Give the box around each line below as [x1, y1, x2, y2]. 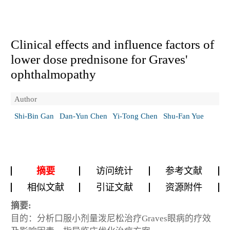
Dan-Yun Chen [59, 111, 107, 121]
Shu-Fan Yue [163, 111, 204, 121]
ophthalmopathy [11, 67, 96, 81]
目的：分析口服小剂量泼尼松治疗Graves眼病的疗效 [11, 213, 211, 223]
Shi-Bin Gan [14, 111, 54, 121]
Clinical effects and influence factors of [11, 37, 214, 51]
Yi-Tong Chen [112, 111, 158, 121]
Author [14, 94, 37, 103]
